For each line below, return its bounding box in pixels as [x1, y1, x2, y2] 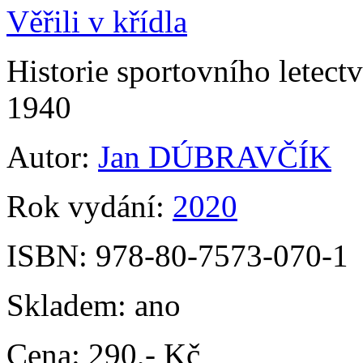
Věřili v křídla [6, 4, 187, 39]
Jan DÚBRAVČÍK [98, 139, 331, 174]
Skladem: [6, 288, 135, 322]
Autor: [6, 139, 98, 174]
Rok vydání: [6, 189, 173, 224]
